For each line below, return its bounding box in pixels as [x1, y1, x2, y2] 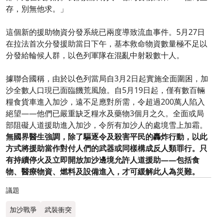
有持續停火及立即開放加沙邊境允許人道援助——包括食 [6, 154, 200, 165]
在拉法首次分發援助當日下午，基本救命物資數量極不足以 [6, 38, 207, 49]
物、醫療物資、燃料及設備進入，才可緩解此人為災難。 [6, 166, 200, 177]
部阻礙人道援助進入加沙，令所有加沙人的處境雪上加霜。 [6, 119, 207, 130]
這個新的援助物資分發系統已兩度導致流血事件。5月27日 [6, 26, 205, 37]
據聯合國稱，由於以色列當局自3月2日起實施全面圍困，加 [6, 73, 208, 84]
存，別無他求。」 [6, 3, 68, 14]
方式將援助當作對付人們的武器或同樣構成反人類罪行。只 [6, 142, 207, 154]
